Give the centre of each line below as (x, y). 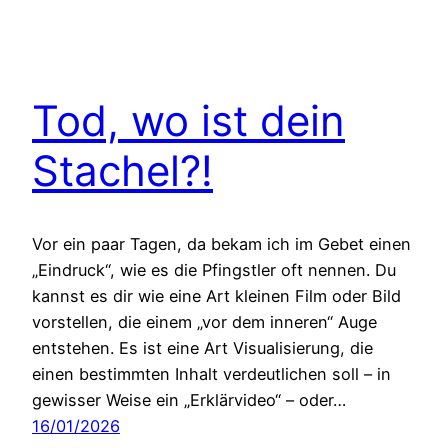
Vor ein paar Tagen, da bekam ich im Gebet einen (221, 244)
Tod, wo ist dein (188, 121)
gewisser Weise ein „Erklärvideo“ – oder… (189, 400)
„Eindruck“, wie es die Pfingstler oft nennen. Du (214, 270)
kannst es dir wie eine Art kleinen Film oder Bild (216, 296)
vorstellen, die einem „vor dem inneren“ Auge (204, 322)
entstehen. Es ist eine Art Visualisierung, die (202, 348)
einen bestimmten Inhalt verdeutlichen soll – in (211, 374)
